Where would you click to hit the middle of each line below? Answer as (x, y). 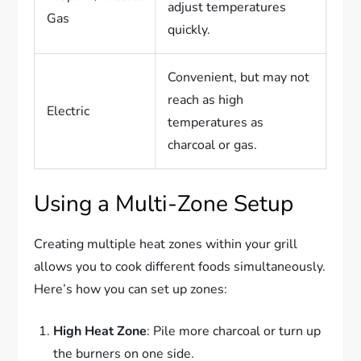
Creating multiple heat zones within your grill (166, 245)
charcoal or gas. (213, 145)
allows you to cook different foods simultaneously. (180, 267)
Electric (68, 112)
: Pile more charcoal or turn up (234, 332)
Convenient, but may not (239, 78)
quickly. (189, 30)
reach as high (206, 100)
